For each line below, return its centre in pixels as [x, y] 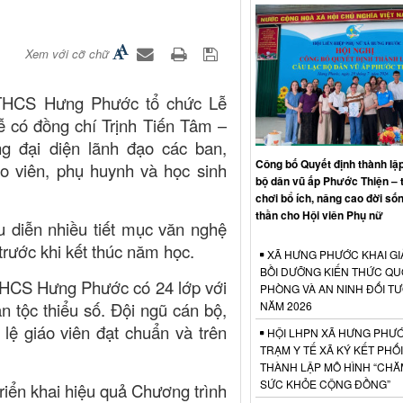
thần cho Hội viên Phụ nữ [319, 215]
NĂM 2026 [286, 305]
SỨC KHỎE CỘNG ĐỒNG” [325, 383]
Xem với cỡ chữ [67, 53]
